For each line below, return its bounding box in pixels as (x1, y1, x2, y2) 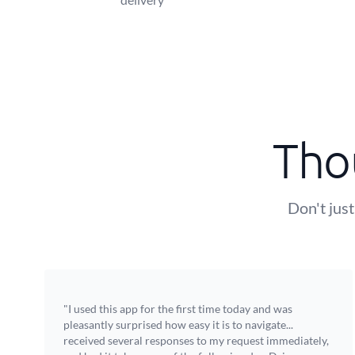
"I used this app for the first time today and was (63, 302, 292, 315)
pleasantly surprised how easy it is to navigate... (63, 318, 293, 331)
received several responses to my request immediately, (63, 334, 329, 347)
